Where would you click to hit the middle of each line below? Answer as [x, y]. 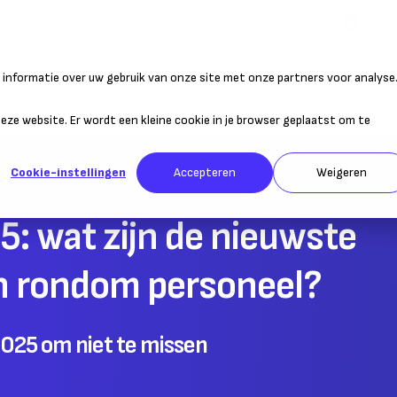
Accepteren [205, 173]
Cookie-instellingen [68, 173]
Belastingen [320, 88]
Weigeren [341, 173]
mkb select [306, 20]
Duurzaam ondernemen [112, 88]
